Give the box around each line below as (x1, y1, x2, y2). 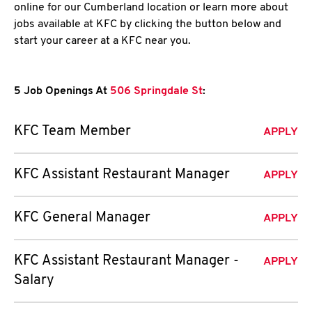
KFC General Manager (14, 211, 150, 225)
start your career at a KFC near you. (14, 36, 191, 47)
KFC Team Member (14, 125, 131, 139)
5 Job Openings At (14, 86, 107, 97)
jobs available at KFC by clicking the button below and (14, 19, 281, 30)
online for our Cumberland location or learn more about (14, 2, 288, 13)
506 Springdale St (107, 86, 203, 97)
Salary (14, 274, 54, 288)
